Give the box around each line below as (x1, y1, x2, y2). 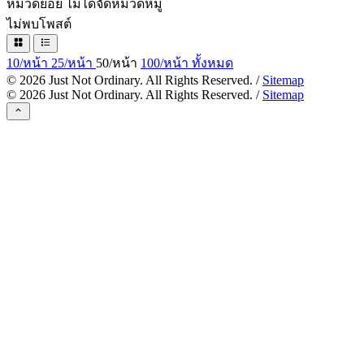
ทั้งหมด (192, 55, 233, 70)
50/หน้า (96, 55, 141, 70)
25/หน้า (51, 55, 96, 70)
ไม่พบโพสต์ (6, 17, 71, 32)
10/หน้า (6, 55, 51, 70)
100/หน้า (141, 55, 192, 70)
